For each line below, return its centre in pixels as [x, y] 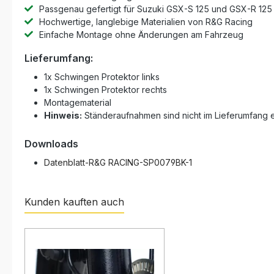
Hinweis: [63, 115]
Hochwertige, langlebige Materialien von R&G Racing [146, 22]
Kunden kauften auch [74, 202]
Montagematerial [78, 102]
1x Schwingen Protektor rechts [106, 90]
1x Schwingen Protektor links [102, 77]
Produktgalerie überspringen [82, 219]
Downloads [51, 144]
